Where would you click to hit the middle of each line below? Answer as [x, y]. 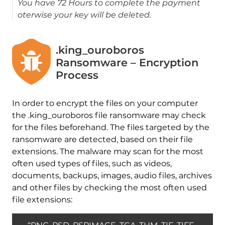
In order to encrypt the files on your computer [105, 103]
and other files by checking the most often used [109, 188]
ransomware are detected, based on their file [102, 140]
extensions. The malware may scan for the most [107, 152]
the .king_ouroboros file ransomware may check [109, 116]
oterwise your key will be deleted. [84, 15]
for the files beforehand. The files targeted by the [110, 128]
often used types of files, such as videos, [92, 164]
